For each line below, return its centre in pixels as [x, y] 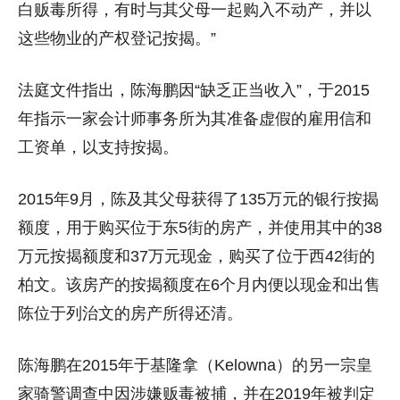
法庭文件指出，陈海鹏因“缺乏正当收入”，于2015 [194, 90]
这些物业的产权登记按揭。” [117, 38]
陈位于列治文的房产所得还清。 [130, 313]
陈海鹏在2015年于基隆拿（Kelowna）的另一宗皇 [195, 365]
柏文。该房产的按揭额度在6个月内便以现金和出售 [199, 284]
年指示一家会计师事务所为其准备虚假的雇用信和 [195, 118]
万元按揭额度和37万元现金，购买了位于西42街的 [196, 256]
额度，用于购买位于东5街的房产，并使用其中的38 [200, 227]
